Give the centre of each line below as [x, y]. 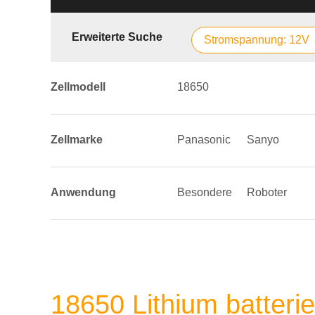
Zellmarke [77, 140]
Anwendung [83, 192]
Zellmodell [78, 87]
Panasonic [204, 140]
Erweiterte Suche [117, 37]
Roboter [267, 192]
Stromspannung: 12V [257, 40]
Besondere [205, 192]
